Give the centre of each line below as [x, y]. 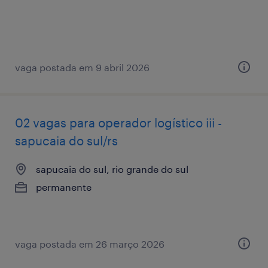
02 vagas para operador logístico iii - [118, 122]
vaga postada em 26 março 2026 [90, 243]
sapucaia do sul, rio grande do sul [112, 169]
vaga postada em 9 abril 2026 [82, 67]
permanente [64, 187]
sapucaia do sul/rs [66, 140]
